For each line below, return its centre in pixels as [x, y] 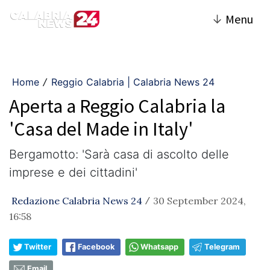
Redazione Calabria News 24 [77, 201]
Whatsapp [159, 247]
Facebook [96, 247]
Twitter [38, 247]
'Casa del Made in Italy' [101, 129]
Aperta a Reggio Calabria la [117, 106]
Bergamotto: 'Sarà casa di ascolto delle [119, 154]
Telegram [222, 247]
